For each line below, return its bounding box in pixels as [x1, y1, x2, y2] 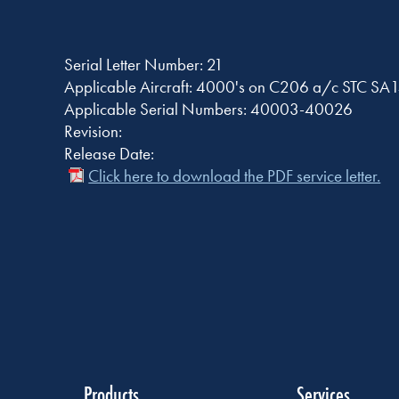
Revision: [64, 119, 123, 142]
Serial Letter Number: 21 [64, 53, 224, 76]
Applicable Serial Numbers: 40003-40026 [64, 97, 354, 120]
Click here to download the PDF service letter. [88, 164, 381, 187]
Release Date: [64, 142, 155, 165]
